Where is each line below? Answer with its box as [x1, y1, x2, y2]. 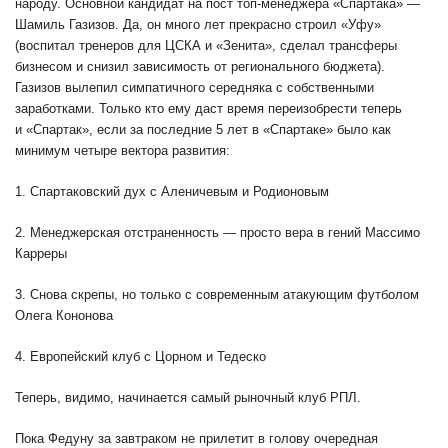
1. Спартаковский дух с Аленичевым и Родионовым [15, 184, 329, 200]
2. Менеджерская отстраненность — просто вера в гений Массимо [15, 225, 420, 241]
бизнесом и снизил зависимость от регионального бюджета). [15, 59, 385, 75]
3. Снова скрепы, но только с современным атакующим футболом [15, 287, 419, 303]
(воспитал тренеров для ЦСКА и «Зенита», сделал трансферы [15, 38, 397, 54]
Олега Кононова [15, 308, 113, 324]
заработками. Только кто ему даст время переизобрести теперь [15, 101, 402, 117]
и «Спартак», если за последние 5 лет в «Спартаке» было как [15, 122, 391, 138]
